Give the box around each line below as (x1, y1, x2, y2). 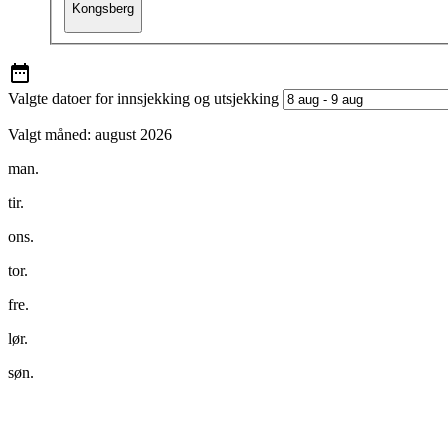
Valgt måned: (8, 125, 91, 143)
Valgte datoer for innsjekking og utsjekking (8, 89, 279, 107)
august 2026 (95, 125, 172, 143)
